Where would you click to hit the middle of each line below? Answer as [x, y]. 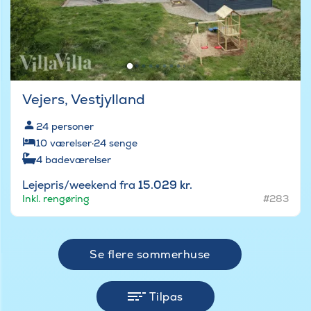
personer [73, 127]
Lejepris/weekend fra [80, 185]
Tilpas [166, 297]
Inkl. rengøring [56, 199]
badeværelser [78, 160]
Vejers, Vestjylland [84, 100]
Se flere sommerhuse [150, 255]
